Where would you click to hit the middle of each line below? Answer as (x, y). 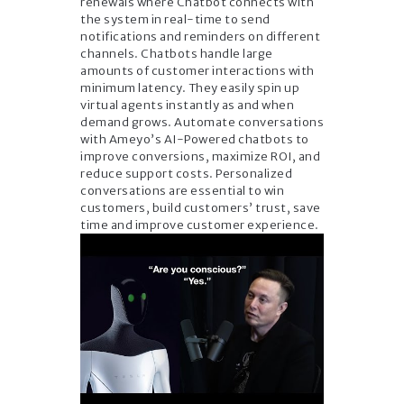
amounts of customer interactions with (197, 70)
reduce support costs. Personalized (186, 173)
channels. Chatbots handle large (177, 53)
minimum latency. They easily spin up (190, 87)
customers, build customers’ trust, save (201, 207)
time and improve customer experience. (200, 225)
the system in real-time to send (175, 19)
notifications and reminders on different (200, 36)
